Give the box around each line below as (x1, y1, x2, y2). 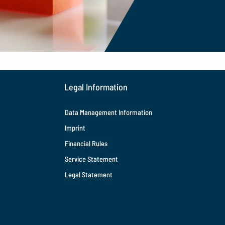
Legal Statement (64, 170, 113, 179)
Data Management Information (64, 107, 152, 117)
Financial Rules (64, 139, 107, 148)
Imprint (64, 123, 85, 132)
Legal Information (64, 81, 128, 92)
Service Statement (64, 155, 118, 164)
